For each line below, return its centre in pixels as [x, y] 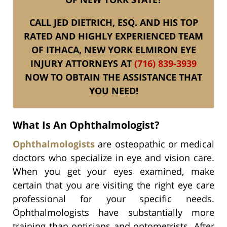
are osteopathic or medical [155, 144]
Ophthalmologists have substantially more [113, 212]
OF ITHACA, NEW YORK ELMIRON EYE [113, 49]
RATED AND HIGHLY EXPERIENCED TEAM [113, 36]
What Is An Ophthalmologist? [86, 125]
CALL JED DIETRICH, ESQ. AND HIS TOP [113, 22]
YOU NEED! [113, 90]
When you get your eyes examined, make [113, 171]
